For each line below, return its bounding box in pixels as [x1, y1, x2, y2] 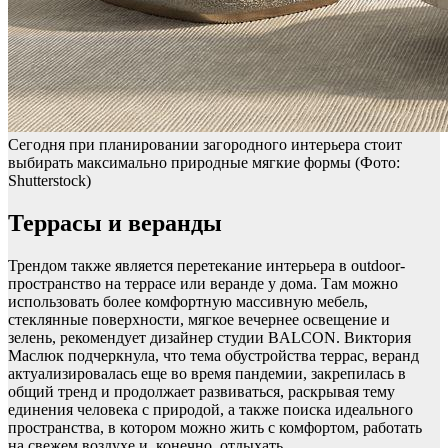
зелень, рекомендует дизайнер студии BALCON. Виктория [8, 328, 411, 346]
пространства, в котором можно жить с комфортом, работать [8, 418, 422, 436]
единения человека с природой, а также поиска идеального [8, 400, 413, 418]
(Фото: [355, 153, 400, 171]
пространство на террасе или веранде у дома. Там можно [8, 274, 398, 292]
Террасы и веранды [8, 209, 222, 236]
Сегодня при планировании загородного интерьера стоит [8, 135, 402, 153]
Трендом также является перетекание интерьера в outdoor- [8, 256, 405, 274]
